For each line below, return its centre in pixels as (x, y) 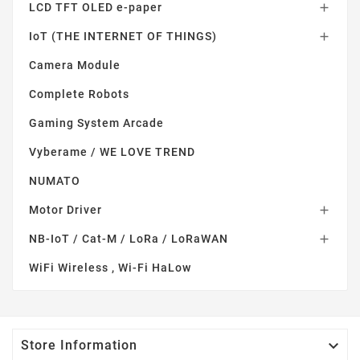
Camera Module (75, 65)
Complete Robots (79, 94)
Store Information (79, 345)
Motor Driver (65, 209)
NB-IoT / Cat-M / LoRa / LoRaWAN (129, 238)
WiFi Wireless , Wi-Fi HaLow (110, 267)
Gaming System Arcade (96, 123)
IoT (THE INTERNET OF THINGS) (123, 36)
